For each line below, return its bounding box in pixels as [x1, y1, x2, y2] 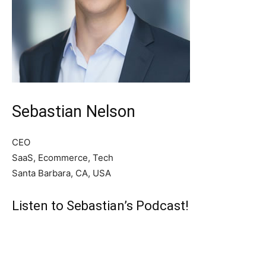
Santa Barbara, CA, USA [12, 167, 111, 179]
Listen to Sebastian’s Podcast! [12, 198, 189, 213]
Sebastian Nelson [12, 102, 135, 121]
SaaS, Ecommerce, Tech [12, 152, 113, 163]
